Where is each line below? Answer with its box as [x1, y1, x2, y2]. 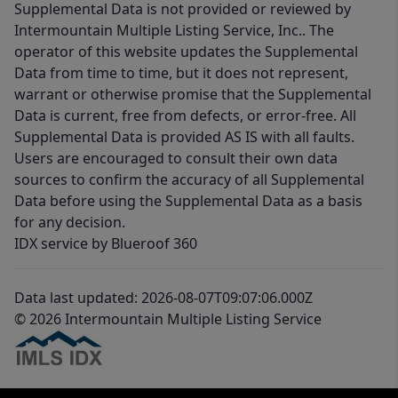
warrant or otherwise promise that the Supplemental [14, 84, 371, 105]
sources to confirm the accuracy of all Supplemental [14, 170, 364, 190]
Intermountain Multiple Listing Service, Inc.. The [14, 20, 334, 41]
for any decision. [14, 212, 125, 233]
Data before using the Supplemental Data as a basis [14, 191, 362, 211]
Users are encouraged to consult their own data [14, 148, 338, 169]
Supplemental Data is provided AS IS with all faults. [14, 127, 354, 147]
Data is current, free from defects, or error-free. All [14, 106, 356, 126]
